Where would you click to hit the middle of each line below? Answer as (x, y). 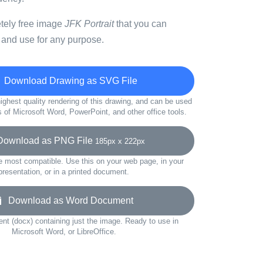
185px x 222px (120, 141)
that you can (140, 24)
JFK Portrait (89, 24)
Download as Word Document (67, 200)
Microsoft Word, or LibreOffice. (64, 232)
